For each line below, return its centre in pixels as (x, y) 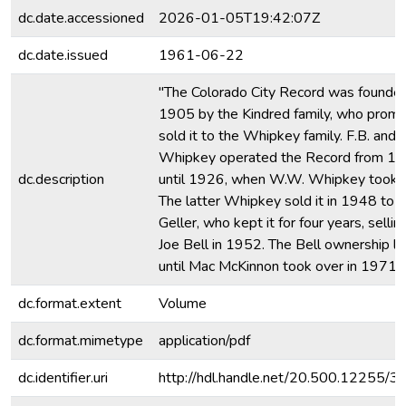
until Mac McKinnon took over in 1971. (279, 266)
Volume (183, 304)
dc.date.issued (63, 55)
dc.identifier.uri (63, 378)
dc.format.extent (70, 304)
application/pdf (204, 341)
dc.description (61, 179)
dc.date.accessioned (81, 18)
